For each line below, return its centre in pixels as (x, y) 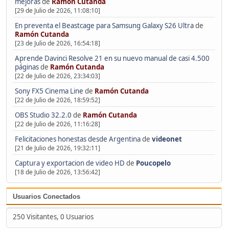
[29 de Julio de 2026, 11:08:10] (57, 11)
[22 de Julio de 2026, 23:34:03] (57, 76)
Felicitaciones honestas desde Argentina (77, 139)
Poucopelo (153, 163)
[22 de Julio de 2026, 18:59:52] (57, 100)
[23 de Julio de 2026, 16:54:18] (57, 43)
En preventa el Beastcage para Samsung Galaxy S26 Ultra (104, 26)
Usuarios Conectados (47, 196)
